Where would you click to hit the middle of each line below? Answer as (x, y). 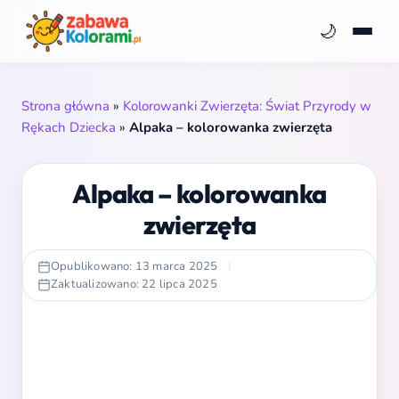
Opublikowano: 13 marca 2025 (134, 266)
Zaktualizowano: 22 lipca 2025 (134, 284)
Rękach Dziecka (69, 127)
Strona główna (65, 106)
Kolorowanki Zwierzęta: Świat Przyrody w (247, 106)
